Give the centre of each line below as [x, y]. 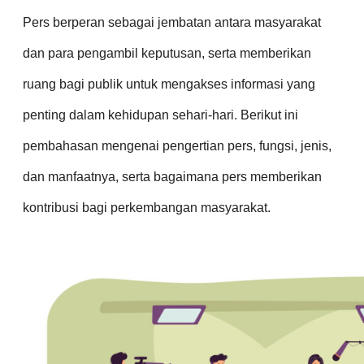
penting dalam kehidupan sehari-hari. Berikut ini [160, 115]
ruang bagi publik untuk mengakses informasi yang [169, 84]
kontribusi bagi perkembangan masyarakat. [147, 207]
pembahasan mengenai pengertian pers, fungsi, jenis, [177, 145]
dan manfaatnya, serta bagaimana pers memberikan [172, 176]
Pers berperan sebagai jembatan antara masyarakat [172, 22]
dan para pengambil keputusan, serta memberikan [167, 53]
